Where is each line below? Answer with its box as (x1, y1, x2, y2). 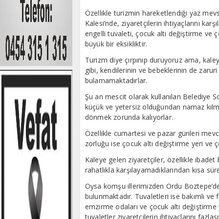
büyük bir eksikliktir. (85, 39, 148, 48)
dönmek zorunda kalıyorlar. (85, 112, 174, 122)
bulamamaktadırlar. (85, 75, 148, 85)
